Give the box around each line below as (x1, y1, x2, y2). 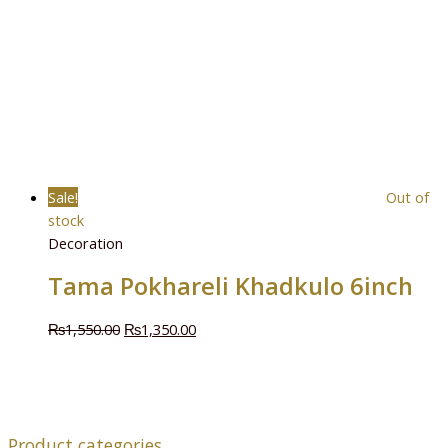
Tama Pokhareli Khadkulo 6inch (48, 269, 413, 302)
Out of (386, 187, 429, 208)
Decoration (48, 233, 123, 254)
